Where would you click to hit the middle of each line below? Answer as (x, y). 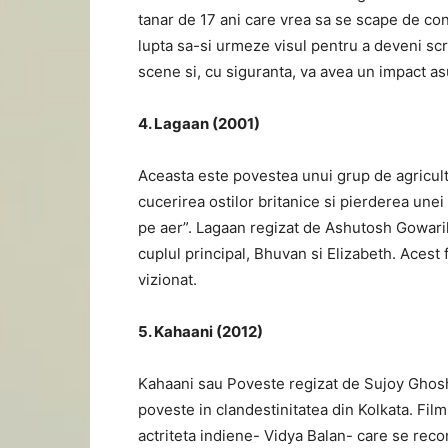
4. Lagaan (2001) (199, 123)
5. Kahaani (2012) (200, 331)
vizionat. (167, 279)
